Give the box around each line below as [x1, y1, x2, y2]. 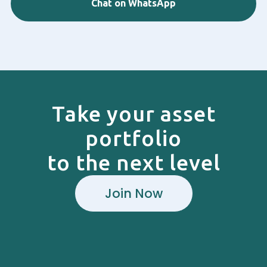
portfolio [85, 126, 182, 151]
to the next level [46, 150, 221, 175]
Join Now [104, 185, 163, 203]
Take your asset [51, 101, 216, 126]
